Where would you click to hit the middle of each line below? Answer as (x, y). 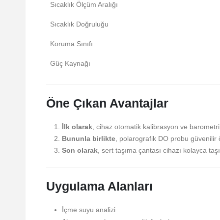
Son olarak (80, 150)
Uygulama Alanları (99, 186)
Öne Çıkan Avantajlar (107, 103)
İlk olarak (77, 126)
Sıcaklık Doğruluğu (79, 24)
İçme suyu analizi (89, 209)
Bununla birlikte (89, 138)
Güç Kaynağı (70, 63)
